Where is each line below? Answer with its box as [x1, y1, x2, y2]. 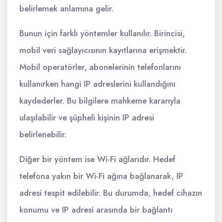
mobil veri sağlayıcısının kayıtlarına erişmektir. [19, 44, 187, 56]
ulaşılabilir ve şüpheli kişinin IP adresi [19, 111, 154, 123]
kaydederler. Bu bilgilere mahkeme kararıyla [19, 95, 180, 107]
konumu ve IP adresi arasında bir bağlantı [19, 204, 172, 216]
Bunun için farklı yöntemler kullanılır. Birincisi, [19, 27, 185, 39]
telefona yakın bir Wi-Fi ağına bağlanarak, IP [19, 170, 183, 182]
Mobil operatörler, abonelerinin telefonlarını [19, 61, 181, 73]
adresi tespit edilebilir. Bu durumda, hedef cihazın [19, 187, 202, 199]
